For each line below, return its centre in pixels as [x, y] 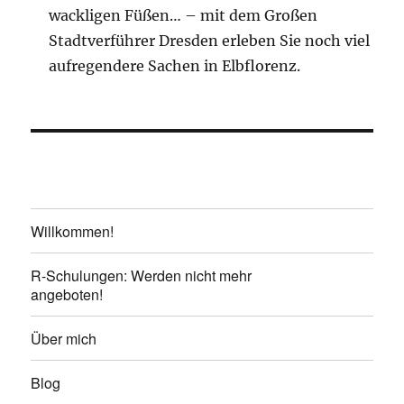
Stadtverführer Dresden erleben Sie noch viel [210, 41]
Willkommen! [73, 231]
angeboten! [67, 294]
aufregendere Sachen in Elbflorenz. [175, 66]
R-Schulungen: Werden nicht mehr [142, 275]
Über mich [64, 338]
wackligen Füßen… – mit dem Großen [184, 16]
